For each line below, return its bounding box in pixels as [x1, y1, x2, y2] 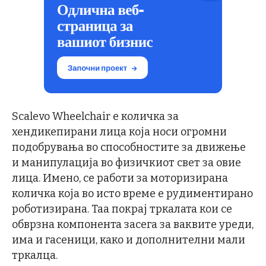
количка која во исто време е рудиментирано [12, 186, 253, 200]
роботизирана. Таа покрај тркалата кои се [12, 202, 232, 216]
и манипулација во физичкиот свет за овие [12, 156, 241, 169]
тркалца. [12, 248, 58, 262]
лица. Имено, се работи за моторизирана [12, 171, 228, 185]
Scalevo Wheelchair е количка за [12, 109, 179, 123]
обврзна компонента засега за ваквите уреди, [12, 217, 254, 231]
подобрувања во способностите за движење [12, 140, 246, 154]
